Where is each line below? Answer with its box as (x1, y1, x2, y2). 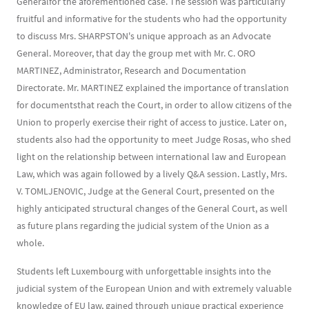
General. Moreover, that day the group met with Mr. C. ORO (17, 47, 255, 59)
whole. (17, 237, 44, 249)
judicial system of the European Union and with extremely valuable (17, 282, 292, 295)
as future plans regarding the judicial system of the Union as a (17, 219, 269, 232)
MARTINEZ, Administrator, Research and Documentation (17, 64, 246, 77)
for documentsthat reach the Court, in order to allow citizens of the (17, 99, 292, 111)
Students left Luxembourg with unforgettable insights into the (17, 265, 271, 277)
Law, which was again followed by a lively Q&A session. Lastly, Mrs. (17, 168, 287, 180)
